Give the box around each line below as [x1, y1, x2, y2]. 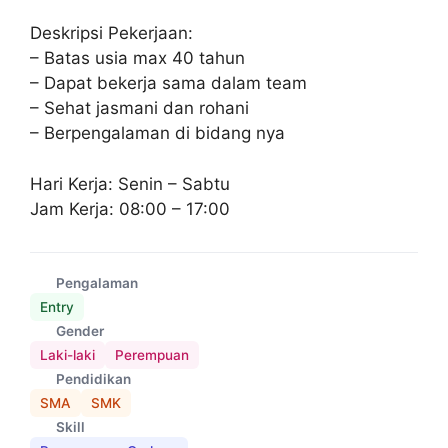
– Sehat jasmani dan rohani [30, 98, 249, 119]
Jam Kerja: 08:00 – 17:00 [30, 198, 230, 219]
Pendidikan [56, 370, 131, 387]
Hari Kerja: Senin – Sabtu [30, 173, 230, 194]
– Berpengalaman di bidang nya [30, 123, 285, 144]
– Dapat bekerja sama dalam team [30, 73, 307, 94]
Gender [56, 322, 104, 339]
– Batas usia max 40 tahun [30, 48, 245, 69]
